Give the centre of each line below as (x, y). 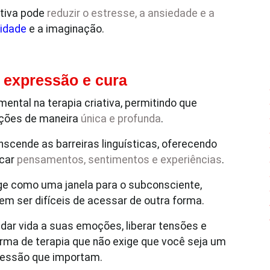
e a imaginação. (65, 29)
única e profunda (121, 119)
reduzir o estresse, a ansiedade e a (131, 13)
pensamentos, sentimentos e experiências (119, 160)
